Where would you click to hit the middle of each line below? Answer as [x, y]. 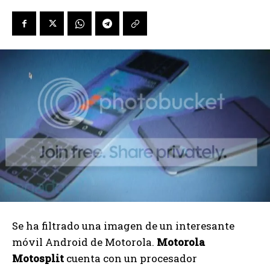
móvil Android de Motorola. [84, 242]
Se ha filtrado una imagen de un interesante [123, 225]
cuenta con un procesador [130, 258]
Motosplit [38, 258]
